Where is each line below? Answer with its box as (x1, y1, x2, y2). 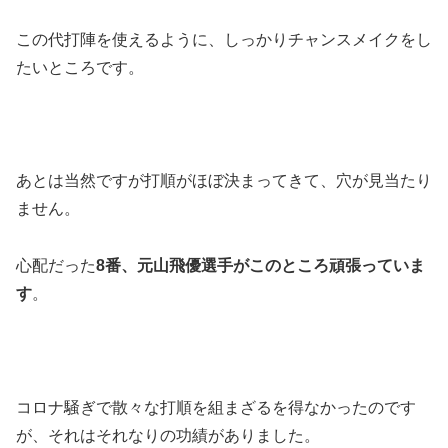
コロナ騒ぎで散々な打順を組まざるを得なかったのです (16, 398, 416, 416)
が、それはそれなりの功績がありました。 (16, 426, 320, 444)
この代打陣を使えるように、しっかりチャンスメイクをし (16, 30, 432, 48)
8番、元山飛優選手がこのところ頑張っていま (96, 256, 425, 274)
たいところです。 (16, 58, 144, 76)
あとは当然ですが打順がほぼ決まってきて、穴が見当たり (16, 172, 432, 190)
